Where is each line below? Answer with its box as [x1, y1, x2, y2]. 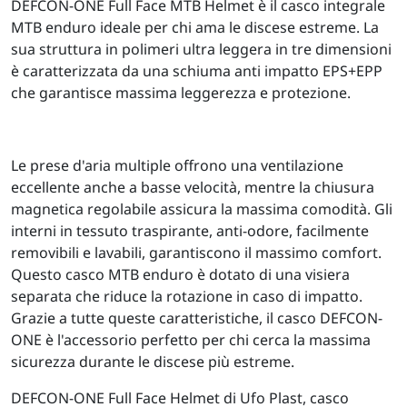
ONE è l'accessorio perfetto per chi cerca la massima [11, 329, 371, 350]
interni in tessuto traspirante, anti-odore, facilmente [11, 220, 369, 241]
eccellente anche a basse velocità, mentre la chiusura [11, 176, 374, 197]
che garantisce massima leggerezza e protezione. [11, 82, 351, 103]
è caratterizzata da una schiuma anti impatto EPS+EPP [11, 60, 382, 81]
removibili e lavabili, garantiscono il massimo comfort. [11, 242, 382, 263]
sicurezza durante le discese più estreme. [11, 351, 294, 372]
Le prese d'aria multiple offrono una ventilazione [11, 154, 343, 175]
